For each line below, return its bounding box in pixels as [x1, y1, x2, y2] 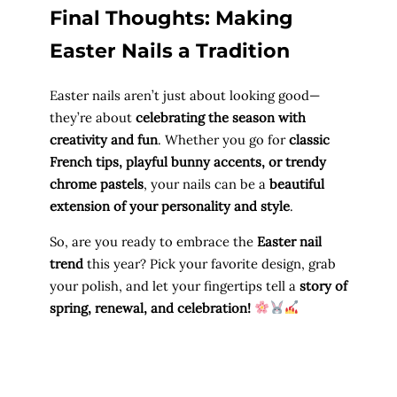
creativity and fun [50, 130, 158, 148]
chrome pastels [50, 175, 144, 192]
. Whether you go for [158, 130, 289, 148]
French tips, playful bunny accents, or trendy [50, 152, 326, 170]
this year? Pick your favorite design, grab [83, 254, 336, 272]
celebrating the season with [136, 108, 306, 126]
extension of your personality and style [50, 197, 290, 214]
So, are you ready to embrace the [50, 232, 257, 250]
